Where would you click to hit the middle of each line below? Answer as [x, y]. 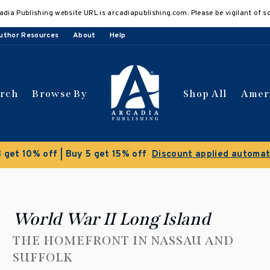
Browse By [60, 93]
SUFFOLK [42, 257]
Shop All [205, 93]
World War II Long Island [111, 219]
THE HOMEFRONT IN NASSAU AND [123, 240]
